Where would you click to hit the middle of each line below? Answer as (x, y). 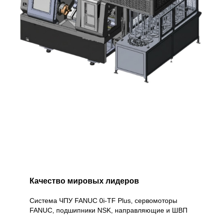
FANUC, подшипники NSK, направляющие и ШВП (108, 210)
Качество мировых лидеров (84, 181)
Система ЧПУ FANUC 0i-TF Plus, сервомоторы (103, 201)
